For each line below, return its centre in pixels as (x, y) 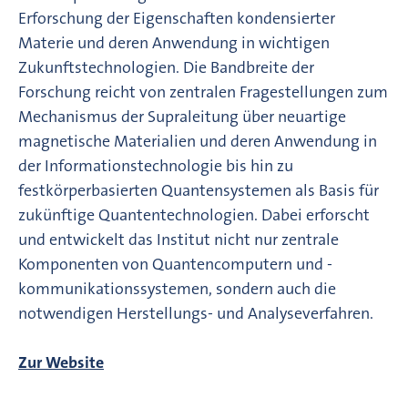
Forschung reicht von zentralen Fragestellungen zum (203, 92)
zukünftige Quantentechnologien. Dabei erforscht (194, 214)
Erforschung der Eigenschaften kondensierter (177, 18)
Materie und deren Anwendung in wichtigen (174, 42)
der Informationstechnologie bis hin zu (156, 165)
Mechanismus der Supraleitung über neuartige (182, 116)
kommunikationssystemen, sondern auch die (177, 288)
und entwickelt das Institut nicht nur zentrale (178, 239)
